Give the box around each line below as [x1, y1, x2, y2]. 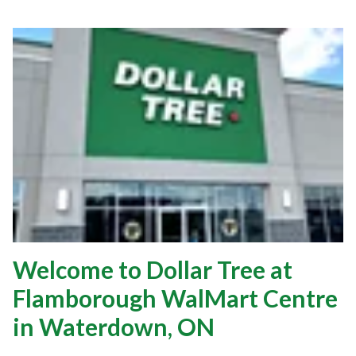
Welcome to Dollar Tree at [13, 255, 292, 284]
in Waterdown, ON [13, 312, 215, 342]
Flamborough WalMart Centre [13, 284, 338, 313]
